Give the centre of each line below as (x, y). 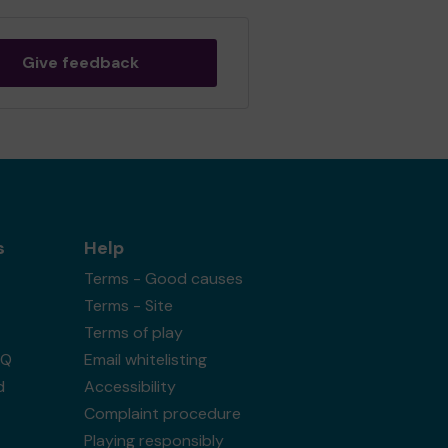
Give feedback (80, 62)
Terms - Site (128, 305)
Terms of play (133, 332)
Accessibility (129, 386)
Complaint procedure (162, 413)
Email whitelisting (145, 359)
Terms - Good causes (163, 278)
